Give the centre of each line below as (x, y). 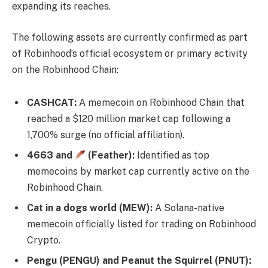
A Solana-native (188, 208)
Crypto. (44, 240)
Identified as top (172, 156)
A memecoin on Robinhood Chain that (161, 103)
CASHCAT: (52, 103)
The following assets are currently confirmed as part (130, 37)
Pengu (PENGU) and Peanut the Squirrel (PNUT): (139, 261)
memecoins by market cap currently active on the (138, 172)
